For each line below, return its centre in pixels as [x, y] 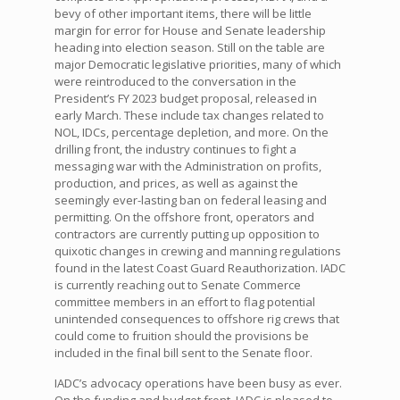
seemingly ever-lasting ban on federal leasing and [190, 200]
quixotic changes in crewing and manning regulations [197, 251]
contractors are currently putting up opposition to [187, 234]
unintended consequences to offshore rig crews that [196, 319]
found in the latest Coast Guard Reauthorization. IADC [200, 268]
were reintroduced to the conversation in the [175, 82]
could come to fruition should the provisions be [181, 336]
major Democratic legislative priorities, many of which [197, 65]
